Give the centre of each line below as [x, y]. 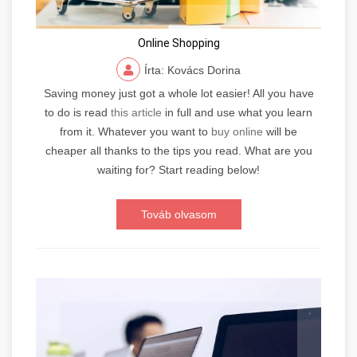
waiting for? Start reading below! [178, 169]
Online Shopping [178, 43]
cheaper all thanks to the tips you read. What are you [178, 150]
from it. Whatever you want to [135, 131]
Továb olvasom [178, 214]
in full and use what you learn [237, 112]
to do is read [78, 112]
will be [280, 131]
